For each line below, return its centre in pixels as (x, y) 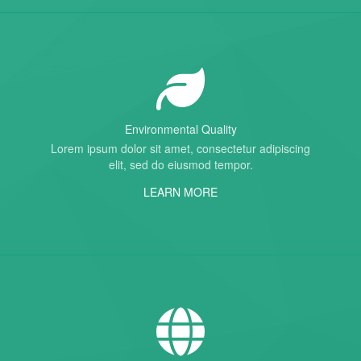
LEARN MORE (180, 192)
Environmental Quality (180, 129)
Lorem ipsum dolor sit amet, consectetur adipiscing (180, 148)
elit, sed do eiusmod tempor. (180, 164)
